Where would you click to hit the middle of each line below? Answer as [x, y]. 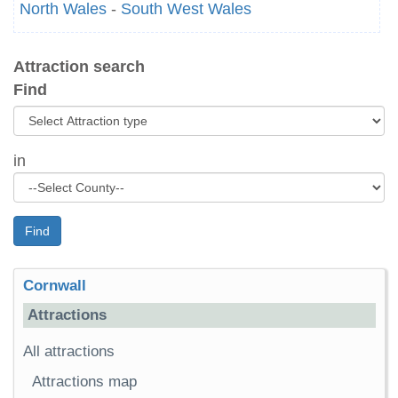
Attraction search [79, 67]
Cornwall [55, 286]
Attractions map [84, 382]
